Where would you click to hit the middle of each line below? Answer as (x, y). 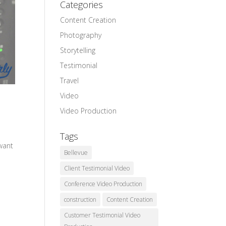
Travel (70, 80)
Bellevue (76, 153)
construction (80, 200)
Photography (81, 35)
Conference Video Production (103, 184)
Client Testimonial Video (97, 168)
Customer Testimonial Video (102, 215)
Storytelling (78, 50)
